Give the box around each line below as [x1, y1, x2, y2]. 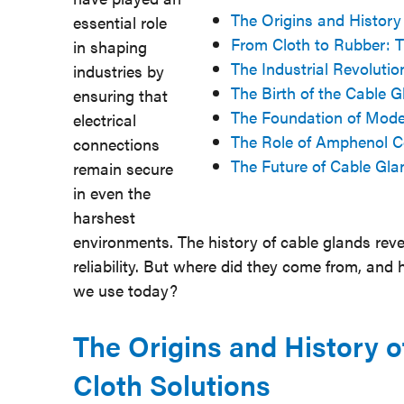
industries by [72, 60, 164, 82]
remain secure [72, 157, 173, 179]
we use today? [72, 279, 178, 301]
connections [72, 133, 160, 155]
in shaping [72, 35, 147, 58]
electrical [72, 108, 136, 131]
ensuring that [72, 84, 168, 106]
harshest [72, 206, 135, 228]
